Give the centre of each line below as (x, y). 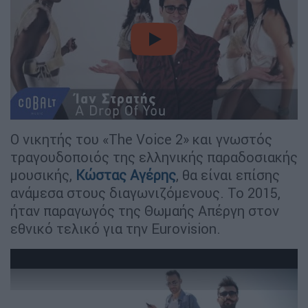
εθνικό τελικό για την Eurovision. (115, 229)
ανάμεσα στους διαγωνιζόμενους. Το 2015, (145, 193)
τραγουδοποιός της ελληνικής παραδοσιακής (154, 157)
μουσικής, (43, 175)
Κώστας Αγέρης (126, 175)
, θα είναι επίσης (228, 175)
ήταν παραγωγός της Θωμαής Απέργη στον (145, 211)
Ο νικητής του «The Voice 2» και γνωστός (141, 140)
